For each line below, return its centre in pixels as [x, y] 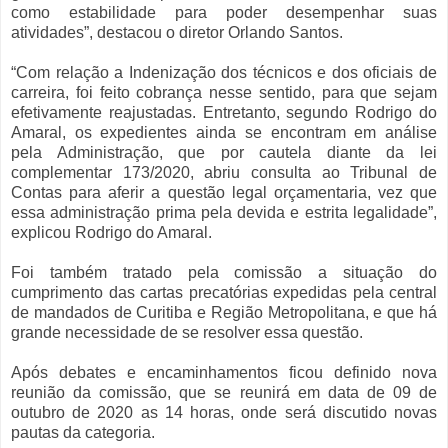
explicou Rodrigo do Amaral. [111, 233]
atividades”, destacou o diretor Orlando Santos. [177, 33]
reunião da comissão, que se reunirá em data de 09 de [224, 393]
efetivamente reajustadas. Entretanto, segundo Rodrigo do [224, 113]
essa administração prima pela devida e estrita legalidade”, [224, 213]
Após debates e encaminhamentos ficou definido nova [224, 373]
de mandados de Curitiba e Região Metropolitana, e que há [224, 313]
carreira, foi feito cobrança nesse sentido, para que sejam [224, 93]
